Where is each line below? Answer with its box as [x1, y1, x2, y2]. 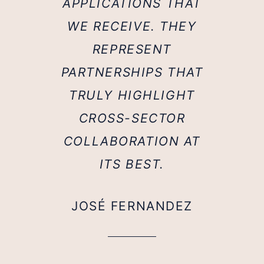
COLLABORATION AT [63, 134, 201, 149]
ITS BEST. [99, 157, 165, 172]
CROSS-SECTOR [78, 111, 186, 126]
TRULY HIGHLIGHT [69, 88, 195, 103]
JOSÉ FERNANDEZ [71, 199, 193, 214]
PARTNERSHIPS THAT [61, 65, 203, 80]
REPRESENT [92, 42, 172, 57]
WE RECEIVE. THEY [67, 19, 197, 34]
